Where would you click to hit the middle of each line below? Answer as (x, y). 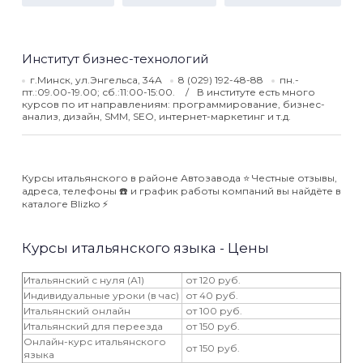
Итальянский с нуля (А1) (84, 280)
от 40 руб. (211, 295)
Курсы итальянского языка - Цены (145, 248)
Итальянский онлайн (77, 311)
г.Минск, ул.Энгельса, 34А (96, 80)
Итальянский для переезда (93, 326)
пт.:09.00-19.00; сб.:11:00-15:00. (101, 92)
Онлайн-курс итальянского (95, 342)
